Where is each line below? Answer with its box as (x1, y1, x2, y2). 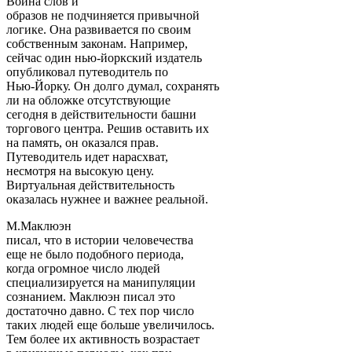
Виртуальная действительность (6, 178, 174, 192)
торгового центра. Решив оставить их (6, 121, 209, 135)
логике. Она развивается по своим (6, 22, 191, 36)
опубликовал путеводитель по (6, 64, 168, 79)
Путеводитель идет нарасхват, (6, 149, 168, 163)
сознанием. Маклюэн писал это (6, 289, 175, 303)
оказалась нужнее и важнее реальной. (6, 192, 208, 206)
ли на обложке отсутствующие (6, 93, 170, 107)
